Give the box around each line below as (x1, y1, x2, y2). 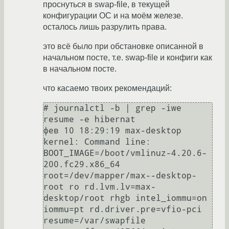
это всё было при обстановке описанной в (43, 42, 203, 51)
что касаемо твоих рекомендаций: (43, 84, 172, 93)
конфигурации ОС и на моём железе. (43, 11, 183, 20)
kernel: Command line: (43, 137, 151, 147)
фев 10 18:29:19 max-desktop (43, 126, 181, 136)
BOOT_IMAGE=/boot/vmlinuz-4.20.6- (43, 148, 207, 158)
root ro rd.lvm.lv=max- (43, 182, 156, 192)
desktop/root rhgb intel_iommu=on (43, 193, 207, 203)
